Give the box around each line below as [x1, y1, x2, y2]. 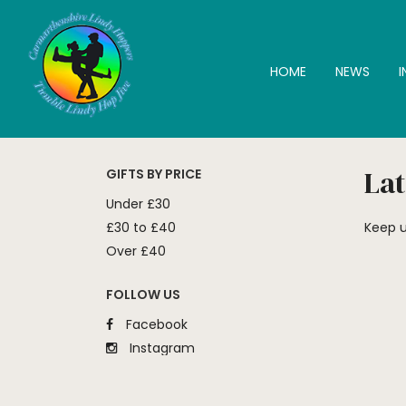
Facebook [122, 315, 188, 333]
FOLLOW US [106, 285, 180, 304]
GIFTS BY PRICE [106, 165, 201, 183]
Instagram [126, 339, 195, 357]
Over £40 [106, 242, 166, 260]
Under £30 [106, 195, 170, 213]
